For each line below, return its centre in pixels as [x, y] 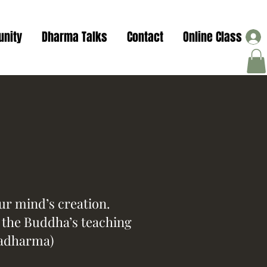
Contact [145, 37]
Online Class [212, 37]
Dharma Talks [74, 37]
